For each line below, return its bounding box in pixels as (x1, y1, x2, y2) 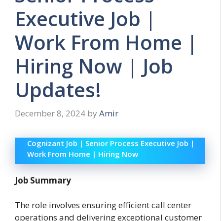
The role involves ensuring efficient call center (15, 199, 191, 211)
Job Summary (15, 174, 71, 186)
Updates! (15, 76, 101, 104)
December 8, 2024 (15, 107, 85, 119)
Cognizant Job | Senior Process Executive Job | (27, 138, 194, 148)
